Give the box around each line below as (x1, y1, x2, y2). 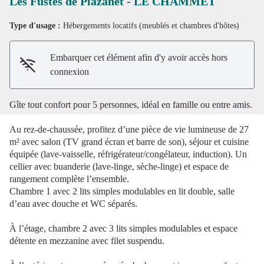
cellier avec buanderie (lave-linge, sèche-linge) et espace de (9, 161, 229, 171)
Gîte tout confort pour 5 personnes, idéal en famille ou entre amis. (9, 99, 252, 110)
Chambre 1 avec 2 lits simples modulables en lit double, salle (9, 186, 235, 196)
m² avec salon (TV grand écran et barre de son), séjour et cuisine (9, 136, 249, 147)
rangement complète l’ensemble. (9, 173, 129, 184)
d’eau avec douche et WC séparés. (9, 198, 137, 209)
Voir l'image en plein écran (131, 27, 230, 38)
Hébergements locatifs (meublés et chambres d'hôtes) (63, 21, 239, 30)
